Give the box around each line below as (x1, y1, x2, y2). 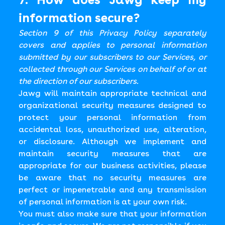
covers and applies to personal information (19, 40, 206, 50)
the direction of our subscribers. (19, 76, 139, 86)
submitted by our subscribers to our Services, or (19, 52, 206, 62)
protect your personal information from (19, 113, 206, 122)
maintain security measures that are (19, 149, 206, 158)
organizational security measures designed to (19, 100, 206, 110)
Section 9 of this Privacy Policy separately (19, 28, 206, 38)
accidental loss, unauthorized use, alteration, (19, 125, 206, 134)
